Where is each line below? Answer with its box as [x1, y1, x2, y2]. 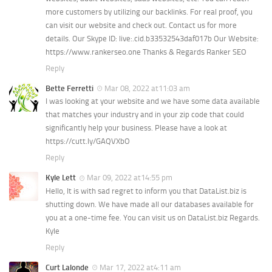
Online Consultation [12, 44, 89, 55]
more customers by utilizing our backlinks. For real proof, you [46, 7, 253, 17]
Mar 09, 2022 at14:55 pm [87, 173, 172, 183]
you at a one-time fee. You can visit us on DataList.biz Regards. [46, 212, 260, 222]
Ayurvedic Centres [12, 22, 82, 33]
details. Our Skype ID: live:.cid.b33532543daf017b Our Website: [46, 34, 259, 44]
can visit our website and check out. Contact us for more [46, 21, 237, 30]
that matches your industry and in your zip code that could [46, 110, 244, 120]
